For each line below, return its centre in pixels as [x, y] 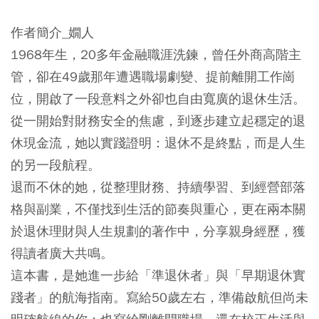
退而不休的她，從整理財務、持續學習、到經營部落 [158, 187]
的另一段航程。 [56, 165]
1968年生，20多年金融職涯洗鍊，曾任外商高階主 [156, 55]
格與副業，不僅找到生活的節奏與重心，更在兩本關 [158, 209]
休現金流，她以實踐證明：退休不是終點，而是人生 [158, 143]
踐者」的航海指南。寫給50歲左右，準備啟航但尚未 [159, 298]
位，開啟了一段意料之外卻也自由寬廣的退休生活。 [158, 99]
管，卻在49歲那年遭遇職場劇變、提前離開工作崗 [153, 77]
